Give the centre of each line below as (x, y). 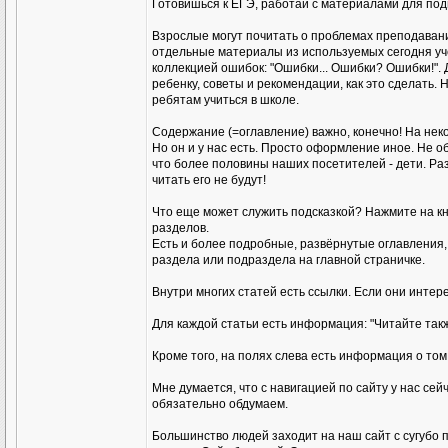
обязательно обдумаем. (220, 404)
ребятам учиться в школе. (225, 100)
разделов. (180, 228)
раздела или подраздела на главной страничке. (288, 260)
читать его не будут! (209, 180)
